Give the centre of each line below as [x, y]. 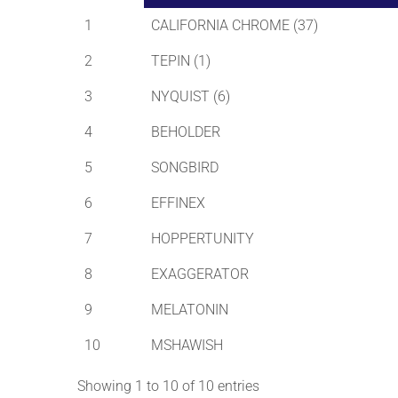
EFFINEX [178, 203]
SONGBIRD [185, 167]
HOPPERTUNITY [203, 239]
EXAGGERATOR [200, 274]
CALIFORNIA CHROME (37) [235, 25]
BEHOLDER [186, 132]
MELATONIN [190, 310]
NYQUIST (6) [191, 96]
